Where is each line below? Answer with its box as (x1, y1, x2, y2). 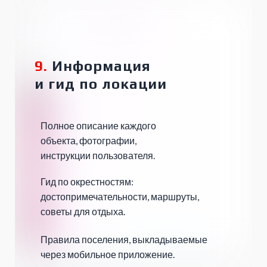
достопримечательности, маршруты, (41, 191, 199, 203)
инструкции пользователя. (41, 150, 155, 162)
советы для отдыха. (41, 206, 125, 218)
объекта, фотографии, (41, 135, 136, 147)
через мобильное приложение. (41, 249, 175, 260)
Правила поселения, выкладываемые (41, 234, 207, 246)
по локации (79, 76, 167, 92)
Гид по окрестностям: (41, 176, 133, 188)
